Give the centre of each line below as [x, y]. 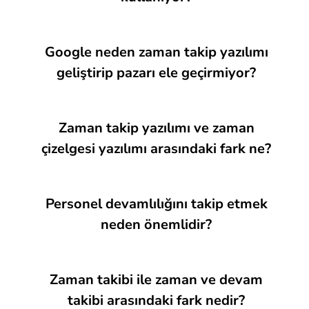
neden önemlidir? [156, 225]
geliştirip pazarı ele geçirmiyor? [156, 73]
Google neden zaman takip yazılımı [156, 52]
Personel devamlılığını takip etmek [156, 204]
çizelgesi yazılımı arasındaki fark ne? [156, 149]
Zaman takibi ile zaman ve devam [156, 280]
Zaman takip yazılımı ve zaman [156, 128]
